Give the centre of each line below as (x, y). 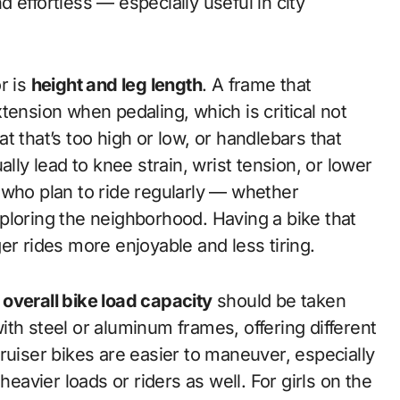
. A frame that (257, 85)
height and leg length (117, 85)
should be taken (279, 301)
